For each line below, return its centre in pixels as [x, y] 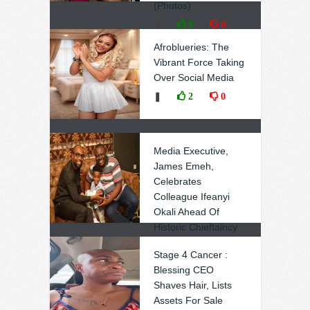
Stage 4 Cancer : [190, 255]
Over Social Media [193, 77]
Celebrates [177, 181]
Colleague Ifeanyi [191, 197]
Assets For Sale [188, 300]
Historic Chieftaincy [195, 227]
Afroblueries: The [191, 47]
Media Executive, [191, 151]
